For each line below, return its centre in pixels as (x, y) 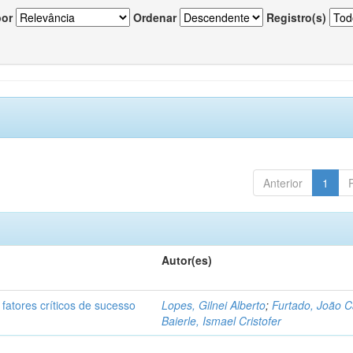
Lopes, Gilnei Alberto (214, 305)
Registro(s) (296, 17)
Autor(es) (187, 260)
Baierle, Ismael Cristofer (222, 321)
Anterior (282, 183)
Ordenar (155, 17)
